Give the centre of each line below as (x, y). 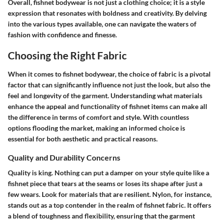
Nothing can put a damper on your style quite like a (131, 172)
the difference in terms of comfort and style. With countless (98, 117)
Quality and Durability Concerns (64, 157)
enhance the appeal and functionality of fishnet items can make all (108, 106)
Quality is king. (30, 172)
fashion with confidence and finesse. (62, 35)
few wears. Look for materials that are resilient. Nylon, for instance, (110, 194)
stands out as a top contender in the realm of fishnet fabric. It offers (110, 205)
